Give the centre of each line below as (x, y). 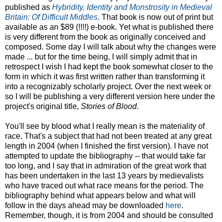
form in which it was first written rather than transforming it (105, 76)
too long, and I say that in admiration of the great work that (106, 166)
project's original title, (43, 106)
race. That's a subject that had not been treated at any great (108, 136)
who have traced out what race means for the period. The (104, 185)
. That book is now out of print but (155, 17)
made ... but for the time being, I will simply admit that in (101, 56)
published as (28, 7)
